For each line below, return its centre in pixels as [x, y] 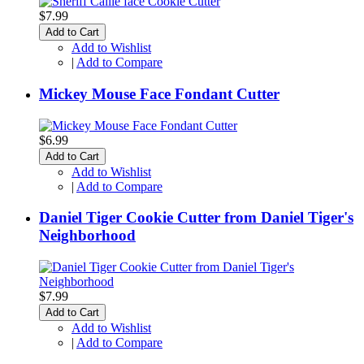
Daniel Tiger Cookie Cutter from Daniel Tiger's [196, 218]
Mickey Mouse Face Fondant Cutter [159, 93]
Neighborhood [87, 236]
